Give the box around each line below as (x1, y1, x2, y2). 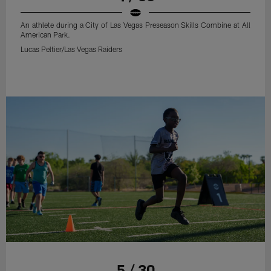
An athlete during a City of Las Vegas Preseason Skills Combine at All (21, 20, 250, 29)
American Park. (21, 30, 71, 39)
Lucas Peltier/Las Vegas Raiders (21, 44, 123, 53)
